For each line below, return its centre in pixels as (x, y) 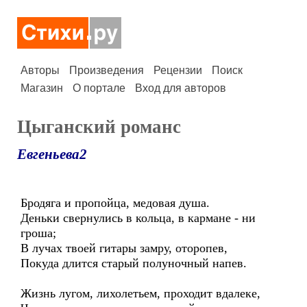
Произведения (107, 70)
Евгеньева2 (52, 154)
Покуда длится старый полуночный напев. (134, 263)
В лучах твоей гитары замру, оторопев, (124, 248)
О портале (99, 88)
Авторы (40, 70)
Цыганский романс (99, 127)
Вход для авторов (181, 88)
